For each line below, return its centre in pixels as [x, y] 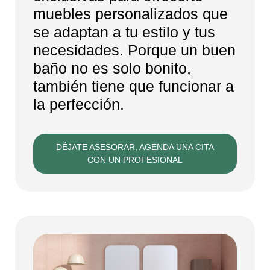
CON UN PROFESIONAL [135, 159]
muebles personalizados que [130, 14]
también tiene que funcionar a [133, 86]
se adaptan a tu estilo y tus [124, 32]
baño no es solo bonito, [112, 68]
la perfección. [79, 104]
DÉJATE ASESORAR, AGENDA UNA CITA [135, 147]
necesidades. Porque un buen [134, 50]
